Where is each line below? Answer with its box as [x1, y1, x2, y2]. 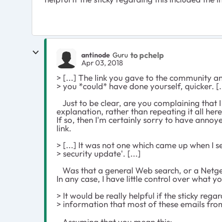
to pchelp [130, 50, 164, 60]
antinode [81, 50, 110, 59]
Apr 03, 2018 [81, 58, 123, 67]
